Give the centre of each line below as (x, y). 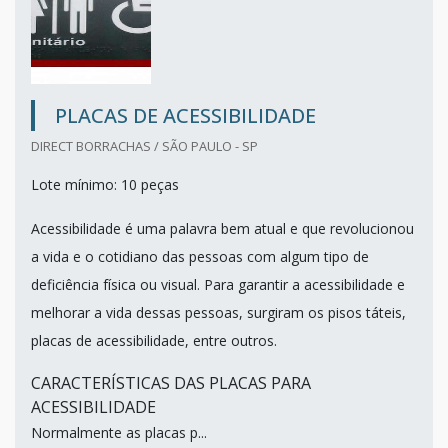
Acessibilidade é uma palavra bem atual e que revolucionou (222, 228)
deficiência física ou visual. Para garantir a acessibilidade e (218, 284)
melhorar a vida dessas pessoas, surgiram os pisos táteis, (218, 312)
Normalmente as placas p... (119, 432)
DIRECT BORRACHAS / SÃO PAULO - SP (144, 145)
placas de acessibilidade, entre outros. (154, 340)
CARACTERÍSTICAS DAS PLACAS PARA (171, 382)
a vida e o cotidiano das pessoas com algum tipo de (200, 256)
